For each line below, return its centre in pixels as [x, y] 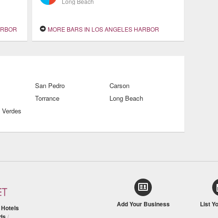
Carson [119, 85]
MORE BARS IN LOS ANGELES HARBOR [103, 29]
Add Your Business [143, 204]
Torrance [47, 98]
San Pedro [50, 85]
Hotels [10, 208]
